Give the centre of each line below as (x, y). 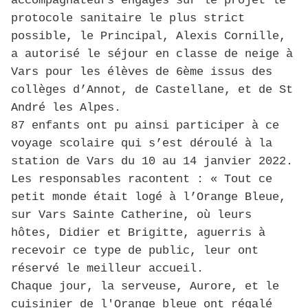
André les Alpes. (66, 108)
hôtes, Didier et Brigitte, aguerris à (138, 233)
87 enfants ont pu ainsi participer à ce (145, 126)
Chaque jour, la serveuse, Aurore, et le (145, 287)
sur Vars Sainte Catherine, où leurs (131, 215)
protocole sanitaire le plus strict (128, 19)
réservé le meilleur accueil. (107, 269)
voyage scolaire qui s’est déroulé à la (142, 144)
